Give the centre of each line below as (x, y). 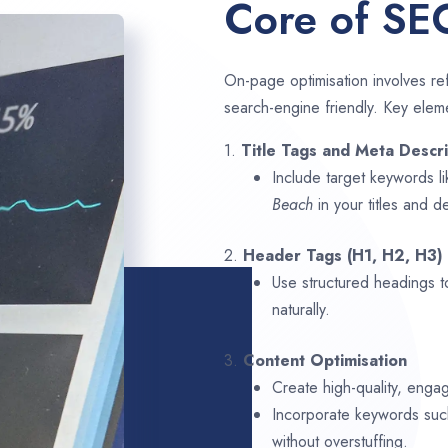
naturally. (301, 310)
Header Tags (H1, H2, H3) (343, 256)
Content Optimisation (325, 361)
